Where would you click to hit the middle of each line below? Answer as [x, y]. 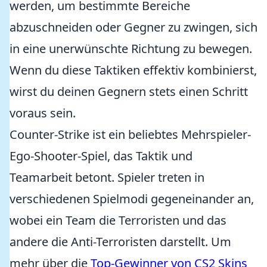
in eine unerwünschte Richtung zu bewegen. [131, 49]
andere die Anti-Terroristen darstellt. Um [120, 242]
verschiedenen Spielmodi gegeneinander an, [132, 199]
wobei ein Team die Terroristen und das [118, 220]
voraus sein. [43, 113]
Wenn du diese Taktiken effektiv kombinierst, [133, 70]
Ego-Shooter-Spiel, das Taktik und [101, 156]
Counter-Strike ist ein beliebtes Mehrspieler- [130, 134]
